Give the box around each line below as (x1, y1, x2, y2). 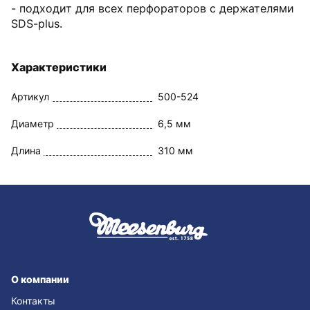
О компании (11, 273, 69, 285)
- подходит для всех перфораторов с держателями (11, 1, 294, 15)
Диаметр (11, 118, 54, 129)
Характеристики (11, 60, 107, 74)
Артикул (11, 91, 49, 102)
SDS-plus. (11, 17, 62, 30)
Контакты (11, 295, 55, 307)
